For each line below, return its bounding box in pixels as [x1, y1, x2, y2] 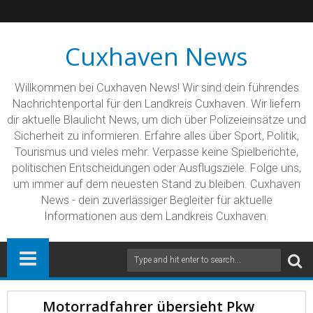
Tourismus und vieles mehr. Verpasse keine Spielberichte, [15, 145, 298, 159]
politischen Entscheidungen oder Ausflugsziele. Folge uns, [12, 161, 301, 175]
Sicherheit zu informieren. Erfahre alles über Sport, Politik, [14, 129, 299, 143]
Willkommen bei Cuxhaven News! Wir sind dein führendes [14, 81, 299, 94]
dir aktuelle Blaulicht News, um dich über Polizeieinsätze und [7, 113, 306, 126]
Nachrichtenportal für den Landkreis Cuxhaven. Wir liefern [13, 97, 300, 110]
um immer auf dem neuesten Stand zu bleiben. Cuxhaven [13, 177, 300, 191]
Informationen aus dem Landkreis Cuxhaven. [44, 210, 269, 223]
